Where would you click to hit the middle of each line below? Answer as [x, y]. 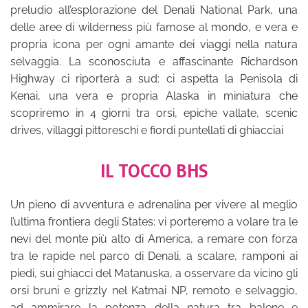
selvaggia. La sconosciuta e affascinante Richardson [154, 62]
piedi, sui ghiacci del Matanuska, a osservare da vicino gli [154, 273]
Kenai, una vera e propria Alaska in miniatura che [154, 96]
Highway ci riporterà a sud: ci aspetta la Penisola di [154, 79]
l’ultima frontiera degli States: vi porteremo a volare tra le [154, 222]
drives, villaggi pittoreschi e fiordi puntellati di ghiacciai [147, 130]
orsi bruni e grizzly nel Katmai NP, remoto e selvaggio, [154, 290]
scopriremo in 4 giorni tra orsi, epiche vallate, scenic [154, 113]
